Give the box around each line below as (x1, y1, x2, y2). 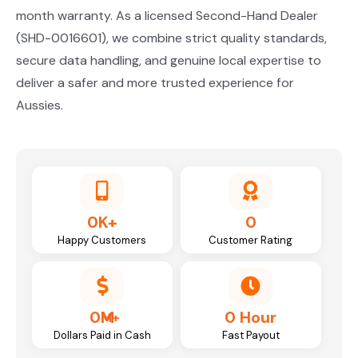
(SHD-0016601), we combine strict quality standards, (15, 29, 327, 46)
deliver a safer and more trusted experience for (15, 74, 294, 91)
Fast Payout (221, 328, 280, 342)
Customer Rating (209, 233, 293, 247)
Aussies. (15, 96, 63, 113)
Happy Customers (58, 233, 147, 247)
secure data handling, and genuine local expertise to (15, 51, 321, 69)
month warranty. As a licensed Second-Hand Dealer (15, 6, 318, 24)
